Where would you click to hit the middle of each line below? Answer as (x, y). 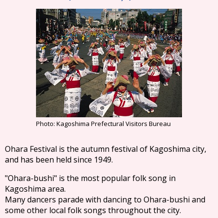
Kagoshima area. (36, 189)
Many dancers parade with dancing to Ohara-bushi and (105, 200)
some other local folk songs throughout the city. (93, 210)
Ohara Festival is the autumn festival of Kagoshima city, (106, 149)
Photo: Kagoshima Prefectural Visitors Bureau (103, 124)
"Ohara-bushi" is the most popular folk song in (91, 178)
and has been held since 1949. (59, 159)
